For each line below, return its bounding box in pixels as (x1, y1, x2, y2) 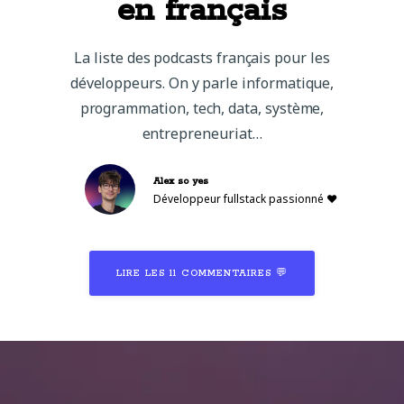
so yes (178, 175, 208, 188)
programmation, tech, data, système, (79, 98, 325, 119)
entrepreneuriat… (142, 124, 262, 144)
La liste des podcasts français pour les (74, 48, 330, 69)
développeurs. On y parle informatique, (69, 73, 335, 94)
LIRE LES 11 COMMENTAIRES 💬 (116, 267, 288, 280)
